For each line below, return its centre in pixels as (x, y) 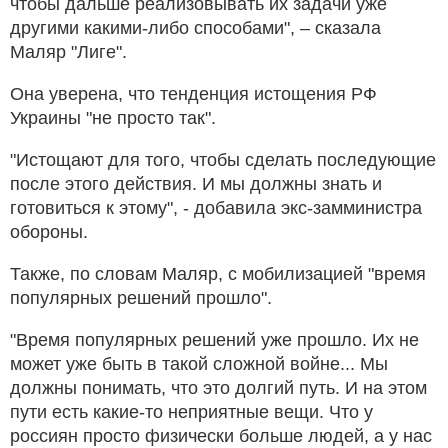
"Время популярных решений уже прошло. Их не (214, 339)
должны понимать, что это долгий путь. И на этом (218, 387)
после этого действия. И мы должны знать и (196, 183)
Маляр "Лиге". (68, 51)
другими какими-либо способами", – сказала (195, 27)
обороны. (49, 231)
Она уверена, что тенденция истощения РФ (193, 93)
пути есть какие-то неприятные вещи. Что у (191, 411)
